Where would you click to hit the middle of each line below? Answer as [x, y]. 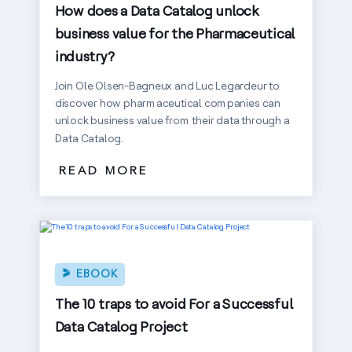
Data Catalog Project [121, 326]
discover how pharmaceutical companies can [167, 103]
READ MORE [103, 171]
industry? [85, 56]
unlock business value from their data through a [172, 120]
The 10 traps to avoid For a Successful [174, 304]
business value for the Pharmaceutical [175, 33]
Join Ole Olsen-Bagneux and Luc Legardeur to [167, 85]
